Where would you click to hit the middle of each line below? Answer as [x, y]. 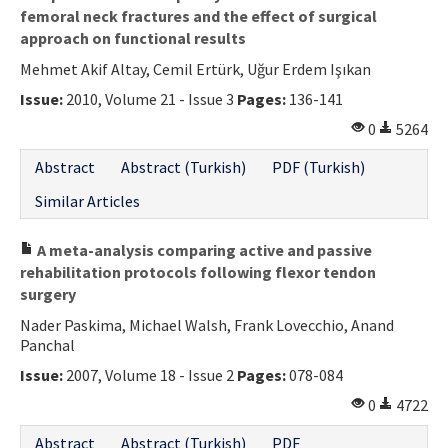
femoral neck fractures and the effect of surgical [198, 15]
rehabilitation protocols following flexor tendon [198, 271]
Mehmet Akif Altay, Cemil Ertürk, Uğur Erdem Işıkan [195, 68]
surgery [48, 293]
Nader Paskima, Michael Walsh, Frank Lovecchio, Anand [207, 324]
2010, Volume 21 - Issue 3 [150, 98]
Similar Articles [87, 200]
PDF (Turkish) [318, 166]
